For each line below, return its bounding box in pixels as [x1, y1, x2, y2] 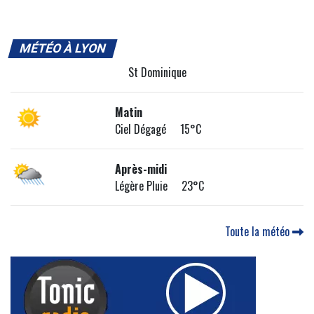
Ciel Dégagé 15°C [115, 121, 202, 138]
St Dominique [128, 64, 186, 81]
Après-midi [115, 161, 168, 178]
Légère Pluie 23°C [115, 177, 205, 195]
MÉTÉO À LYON [18, 41, 108, 56]
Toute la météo [225, 223, 292, 240]
